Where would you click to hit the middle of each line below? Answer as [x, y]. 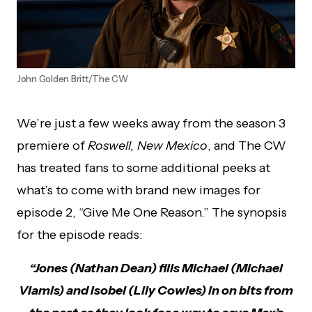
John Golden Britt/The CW [72, 78]
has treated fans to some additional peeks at [143, 167]
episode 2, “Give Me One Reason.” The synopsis [152, 212]
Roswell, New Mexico [148, 145]
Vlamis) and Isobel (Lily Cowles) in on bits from [156, 290]
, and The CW [247, 145]
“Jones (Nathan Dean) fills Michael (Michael [156, 268]
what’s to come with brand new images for [139, 190]
